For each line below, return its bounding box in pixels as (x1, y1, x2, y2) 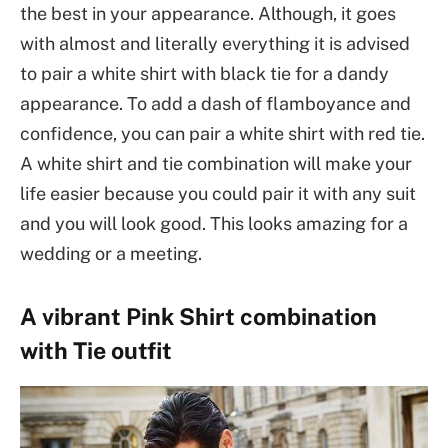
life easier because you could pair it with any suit (20, 183, 416, 205)
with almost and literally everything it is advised (20, 33, 410, 55)
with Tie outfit (20, 337, 172, 365)
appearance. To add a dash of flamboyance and (20, 93, 411, 115)
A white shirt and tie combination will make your (20, 153, 412, 175)
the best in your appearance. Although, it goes (20, 3, 396, 25)
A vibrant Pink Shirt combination (20, 303, 377, 331)
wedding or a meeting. (20, 243, 202, 265)
